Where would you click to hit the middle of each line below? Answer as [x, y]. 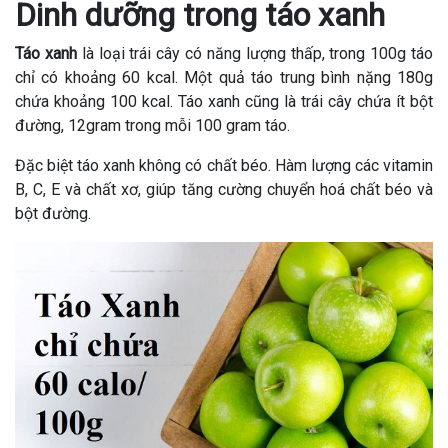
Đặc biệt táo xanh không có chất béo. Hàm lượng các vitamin [224, 166]
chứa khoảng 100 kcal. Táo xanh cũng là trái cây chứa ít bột [224, 102]
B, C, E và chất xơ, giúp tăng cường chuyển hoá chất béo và [224, 190]
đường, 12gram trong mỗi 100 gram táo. [152, 126]
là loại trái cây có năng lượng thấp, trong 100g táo [257, 54]
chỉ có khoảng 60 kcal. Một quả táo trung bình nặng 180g [224, 78]
